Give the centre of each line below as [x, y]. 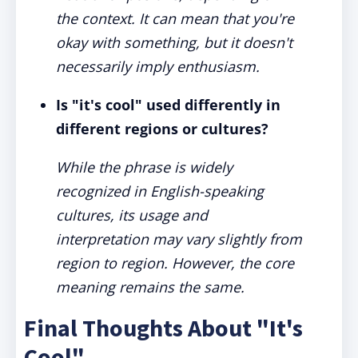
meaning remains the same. [150, 287]
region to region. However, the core [175, 263]
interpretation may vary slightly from [179, 239]
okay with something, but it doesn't [174, 42]
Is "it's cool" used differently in [168, 105]
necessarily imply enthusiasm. [158, 66]
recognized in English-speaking [160, 191]
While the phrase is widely [144, 167]
